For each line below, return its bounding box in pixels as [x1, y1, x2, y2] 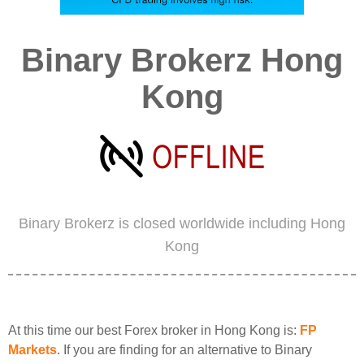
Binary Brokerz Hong [21, 42, 343, 78]
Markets [8, 343, 57, 357]
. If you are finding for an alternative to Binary [57, 343, 312, 357]
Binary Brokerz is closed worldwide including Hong [19, 215, 345, 232]
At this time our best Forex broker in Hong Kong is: [8, 323, 300, 337]
